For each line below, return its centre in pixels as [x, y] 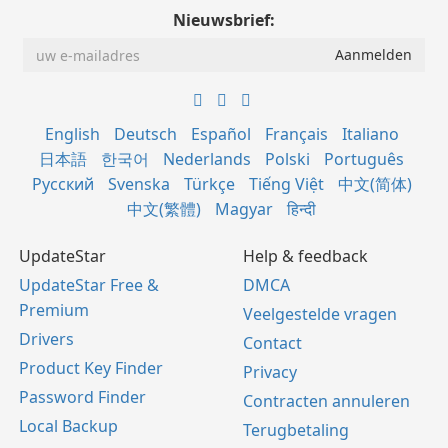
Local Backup [68, 426]
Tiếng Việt [286, 184]
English [72, 134]
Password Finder [82, 397]
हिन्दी [301, 209]
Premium [54, 310]
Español [220, 134]
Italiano [370, 134]
